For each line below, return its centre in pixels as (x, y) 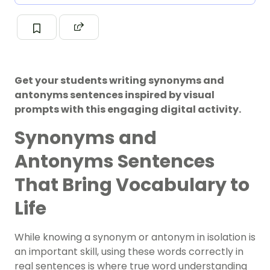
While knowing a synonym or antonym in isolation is (135, 237)
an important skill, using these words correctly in (129, 252)
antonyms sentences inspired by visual (115, 95)
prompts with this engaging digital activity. (128, 110)
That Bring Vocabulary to (132, 185)
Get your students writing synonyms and (119, 81)
